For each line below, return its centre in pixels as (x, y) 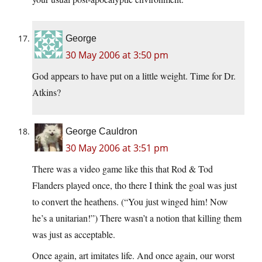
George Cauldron (101, 131)
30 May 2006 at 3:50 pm (117, 55)
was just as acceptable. (74, 234)
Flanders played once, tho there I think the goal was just (135, 185)
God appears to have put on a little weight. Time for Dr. (134, 75)
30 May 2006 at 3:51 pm (117, 148)
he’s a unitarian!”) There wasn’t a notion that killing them (137, 218)
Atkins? (46, 92)
